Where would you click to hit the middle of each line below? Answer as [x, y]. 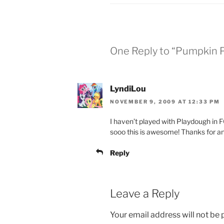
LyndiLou [128, 88]
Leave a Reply [145, 193]
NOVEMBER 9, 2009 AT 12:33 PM [165, 101]
